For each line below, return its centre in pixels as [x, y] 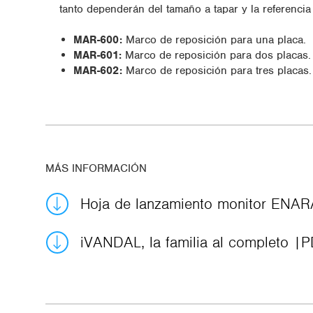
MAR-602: [97, 70]
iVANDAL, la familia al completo [187, 242]
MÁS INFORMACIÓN [96, 168]
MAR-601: [97, 55]
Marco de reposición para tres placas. [217, 70]
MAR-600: [97, 39]
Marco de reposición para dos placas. [216, 55]
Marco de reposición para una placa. [214, 39]
